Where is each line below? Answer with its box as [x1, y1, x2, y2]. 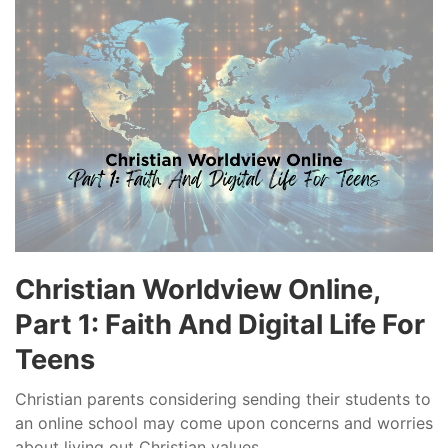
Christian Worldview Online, [15, 272, 380, 306]
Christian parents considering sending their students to [15, 388, 431, 409]
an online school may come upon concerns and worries [15, 412, 433, 433]
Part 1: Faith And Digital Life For [15, 307, 425, 341]
